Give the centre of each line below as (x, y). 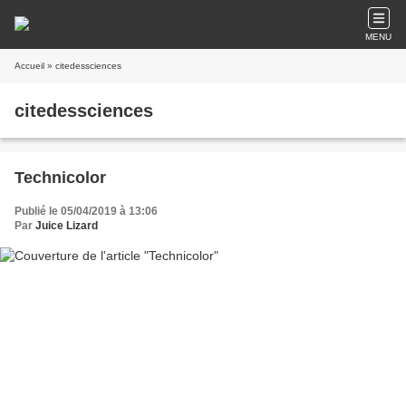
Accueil (29, 66)
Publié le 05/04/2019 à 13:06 (86, 211)
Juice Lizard (67, 226)
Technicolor (60, 178)
